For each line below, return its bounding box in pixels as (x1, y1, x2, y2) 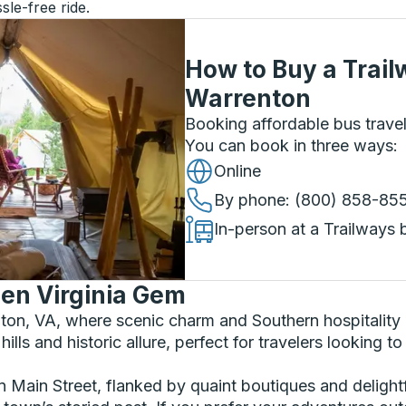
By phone (214, 190, 285, 209)
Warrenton (185, 84, 311, 112)
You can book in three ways (185, 136, 393, 155)
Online (214, 161, 261, 180)
